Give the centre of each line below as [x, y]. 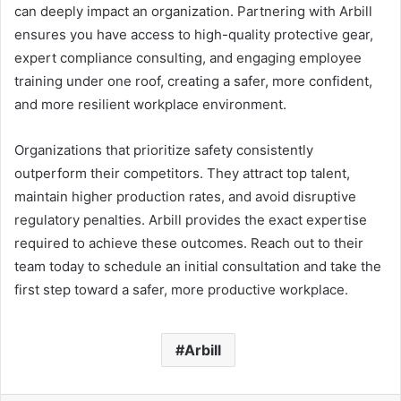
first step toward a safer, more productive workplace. [181, 289]
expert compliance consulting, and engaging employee [188, 57]
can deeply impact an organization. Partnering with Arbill [193, 11]
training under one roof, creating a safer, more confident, [193, 81]
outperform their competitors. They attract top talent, [182, 173]
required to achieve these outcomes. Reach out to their [189, 243]
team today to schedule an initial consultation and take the [198, 266]
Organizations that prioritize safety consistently [164, 149]
